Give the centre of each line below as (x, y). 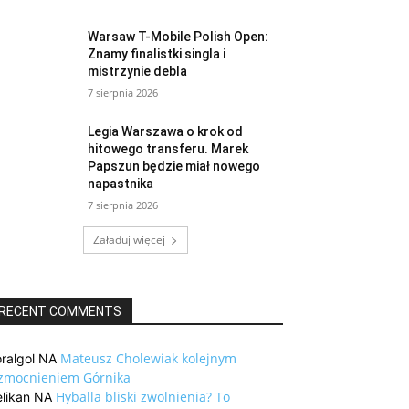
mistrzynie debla (138, 72)
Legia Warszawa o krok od (166, 132)
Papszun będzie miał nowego (174, 167)
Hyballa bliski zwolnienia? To (143, 397)
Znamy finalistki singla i (157, 54)
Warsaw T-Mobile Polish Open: (178, 37)
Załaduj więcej (129, 240)
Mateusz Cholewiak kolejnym (148, 359)
